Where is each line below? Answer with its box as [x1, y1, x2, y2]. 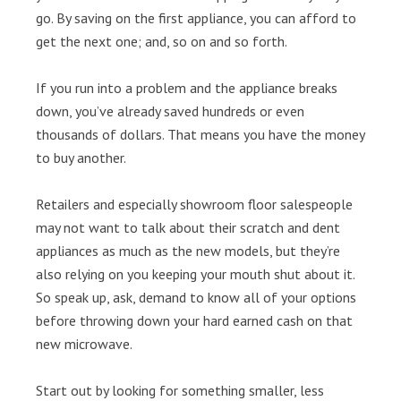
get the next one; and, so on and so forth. [36, 32, 287, 50]
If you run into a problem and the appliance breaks [36, 79, 337, 97]
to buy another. [36, 149, 126, 166]
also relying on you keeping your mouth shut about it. [36, 265, 354, 283]
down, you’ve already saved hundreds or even [36, 102, 304, 120]
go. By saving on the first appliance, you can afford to [36, 9, 356, 27]
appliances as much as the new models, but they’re [36, 242, 340, 260]
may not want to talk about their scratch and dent [36, 218, 340, 236]
